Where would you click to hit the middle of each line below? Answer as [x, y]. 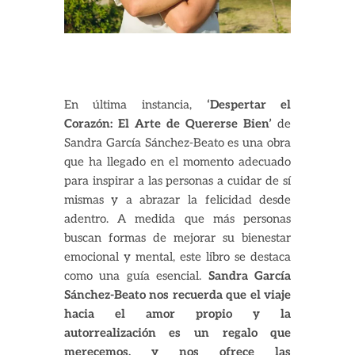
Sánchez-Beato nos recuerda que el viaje [177, 295]
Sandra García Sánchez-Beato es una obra [177, 143]
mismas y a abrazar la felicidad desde [177, 200]
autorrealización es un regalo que [177, 333]
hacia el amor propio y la [177, 314]
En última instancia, [135, 105]
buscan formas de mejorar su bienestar [177, 238]
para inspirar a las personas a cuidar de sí [177, 181]
